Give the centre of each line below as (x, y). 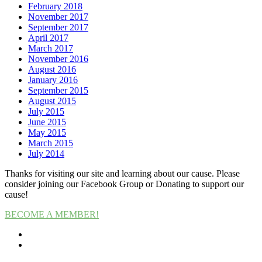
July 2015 (46, 111)
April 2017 (48, 37)
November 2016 (58, 58)
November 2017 (58, 16)
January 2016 (53, 80)
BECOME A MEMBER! (52, 214)
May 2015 (47, 132)
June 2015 (47, 122)
